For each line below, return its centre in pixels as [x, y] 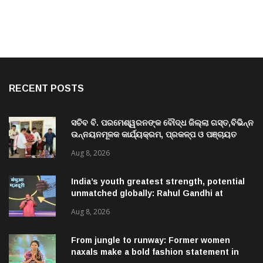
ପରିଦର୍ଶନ [86, 146]
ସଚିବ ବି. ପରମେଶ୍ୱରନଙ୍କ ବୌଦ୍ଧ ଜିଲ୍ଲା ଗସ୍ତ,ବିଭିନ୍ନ [162, 122]
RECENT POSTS [46, 88]
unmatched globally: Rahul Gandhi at [147, 193]
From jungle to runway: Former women [151, 240]
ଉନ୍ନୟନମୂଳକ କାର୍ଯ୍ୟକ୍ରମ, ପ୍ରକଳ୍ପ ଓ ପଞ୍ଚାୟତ [154, 134]
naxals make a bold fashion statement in [155, 252]
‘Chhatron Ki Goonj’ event [125, 205]
